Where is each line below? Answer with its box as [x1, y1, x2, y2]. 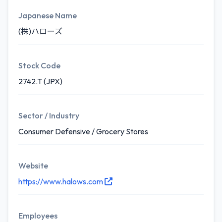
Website [18, 161, 48, 170]
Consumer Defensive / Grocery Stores [18, 126, 148, 136]
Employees [18, 211, 57, 221]
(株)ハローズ [18, 26, 62, 36]
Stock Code [18, 60, 60, 70]
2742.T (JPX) [18, 76, 62, 86]
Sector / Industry [18, 111, 79, 120]
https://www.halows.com [18, 176, 105, 186]
